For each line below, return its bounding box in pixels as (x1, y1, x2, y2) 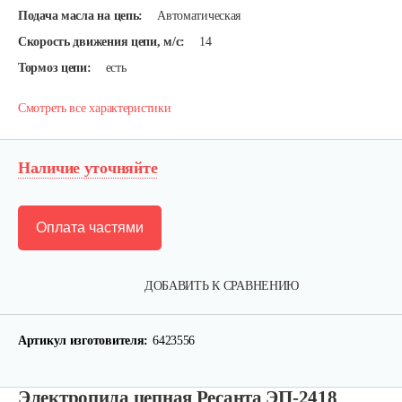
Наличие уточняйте (18, 159, 158, 177)
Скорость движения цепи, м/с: (18, 35, 186, 48)
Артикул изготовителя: (18, 334, 149, 347)
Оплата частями (36, 220, 144, 235)
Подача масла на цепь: (18, 9, 144, 22)
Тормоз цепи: (18, 61, 92, 74)
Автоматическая (157, 9, 241, 22)
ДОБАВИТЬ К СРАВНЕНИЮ (144, 279, 300, 293)
